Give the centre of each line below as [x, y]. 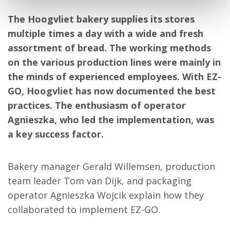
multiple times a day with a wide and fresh [106, 34]
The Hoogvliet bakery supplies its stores [101, 19]
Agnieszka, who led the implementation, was [111, 120]
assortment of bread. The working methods [110, 48]
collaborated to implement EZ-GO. [84, 210]
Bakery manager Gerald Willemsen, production [112, 167]
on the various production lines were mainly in [114, 62]
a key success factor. [56, 134]
